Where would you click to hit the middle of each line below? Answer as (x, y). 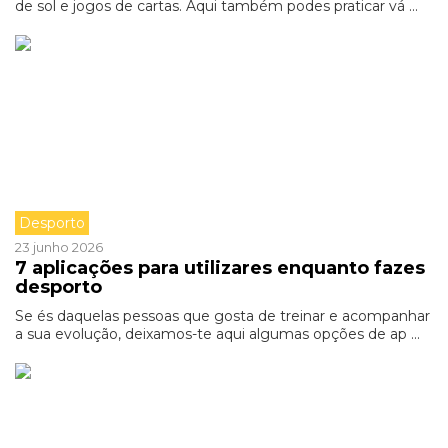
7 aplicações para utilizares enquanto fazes (220, 268)
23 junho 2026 (59, 247)
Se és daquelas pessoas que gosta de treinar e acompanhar (222, 316)
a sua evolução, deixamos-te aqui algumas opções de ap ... (217, 334)
